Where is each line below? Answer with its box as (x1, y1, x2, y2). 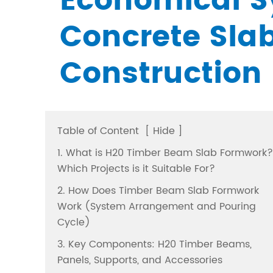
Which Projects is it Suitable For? (57, 161, 215, 177)
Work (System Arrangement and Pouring (57, 199, 256, 214)
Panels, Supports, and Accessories (57, 252, 222, 268)
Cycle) (57, 214, 90, 230)
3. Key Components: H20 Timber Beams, (57, 236, 252, 252)
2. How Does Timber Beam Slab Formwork (57, 183, 259, 199)
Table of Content (57, 123, 139, 139)
